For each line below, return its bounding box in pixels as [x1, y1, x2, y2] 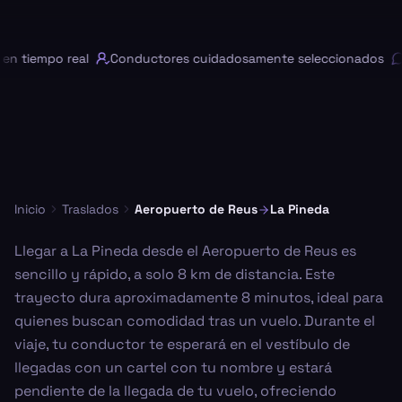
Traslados [62, 201, 118, 217]
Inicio [14, 201, 46, 217]
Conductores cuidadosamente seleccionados [101, 50, 376, 66]
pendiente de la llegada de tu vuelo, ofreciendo [14, 381, 336, 400]
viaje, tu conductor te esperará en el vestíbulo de [14, 335, 350, 354]
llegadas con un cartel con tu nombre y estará [14, 358, 332, 377]
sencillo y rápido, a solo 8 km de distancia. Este [14, 265, 335, 284]
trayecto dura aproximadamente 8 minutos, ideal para [14, 288, 383, 307]
